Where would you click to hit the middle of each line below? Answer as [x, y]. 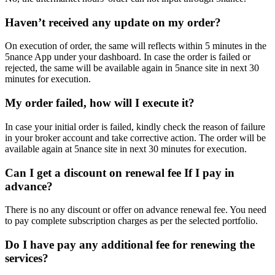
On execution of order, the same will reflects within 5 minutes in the [136, 46]
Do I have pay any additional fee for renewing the [130, 245]
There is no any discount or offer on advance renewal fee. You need [136, 210]
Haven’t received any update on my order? [113, 22]
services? [27, 258]
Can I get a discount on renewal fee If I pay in [120, 172]
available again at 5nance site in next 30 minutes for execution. [126, 149]
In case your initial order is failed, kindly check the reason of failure [135, 126]
